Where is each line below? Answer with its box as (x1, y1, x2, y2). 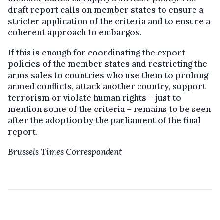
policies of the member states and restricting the (8, 58, 207, 70)
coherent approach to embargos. (8, 27, 141, 38)
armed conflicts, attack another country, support (8, 81, 206, 92)
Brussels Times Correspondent (8, 146, 122, 158)
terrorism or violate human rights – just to (8, 92, 181, 104)
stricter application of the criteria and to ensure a (8, 16, 210, 27)
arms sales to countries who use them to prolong (8, 70, 208, 81)
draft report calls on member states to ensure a (8, 4, 203, 16)
